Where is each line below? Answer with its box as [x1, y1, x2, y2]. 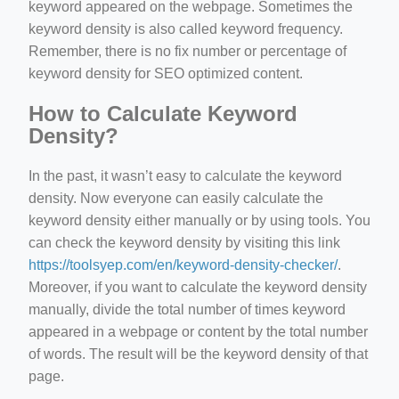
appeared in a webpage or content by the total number [28, 323, 368, 339]
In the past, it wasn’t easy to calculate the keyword [28, 167, 342, 183]
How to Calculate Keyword [28, 101, 297, 126]
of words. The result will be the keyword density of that [28, 346, 368, 362]
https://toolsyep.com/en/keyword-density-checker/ [28, 256, 338, 273]
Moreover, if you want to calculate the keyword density [28, 279, 367, 295]
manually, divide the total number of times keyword [28, 301, 346, 317]
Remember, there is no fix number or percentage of [28, 43, 346, 59]
